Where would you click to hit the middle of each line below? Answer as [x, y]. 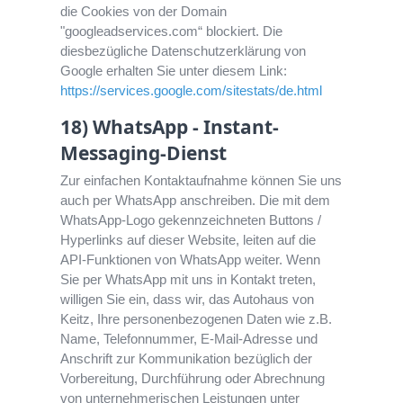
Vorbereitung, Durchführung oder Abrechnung [193, 379]
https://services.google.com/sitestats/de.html [192, 91]
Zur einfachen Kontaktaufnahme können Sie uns [201, 181]
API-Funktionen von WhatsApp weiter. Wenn [191, 260]
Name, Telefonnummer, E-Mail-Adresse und [189, 339]
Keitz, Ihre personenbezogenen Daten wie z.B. [197, 319]
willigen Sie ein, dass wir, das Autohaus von [188, 300]
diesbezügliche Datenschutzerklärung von [184, 51]
